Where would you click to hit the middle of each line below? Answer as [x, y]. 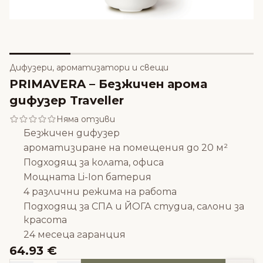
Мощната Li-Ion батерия [87, 177]
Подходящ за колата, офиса [94, 163]
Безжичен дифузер [72, 133]
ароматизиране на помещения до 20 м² [126, 148]
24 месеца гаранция [75, 235]
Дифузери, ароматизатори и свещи [89, 68]
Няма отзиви [86, 119]
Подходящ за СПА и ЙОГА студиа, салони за [134, 207]
